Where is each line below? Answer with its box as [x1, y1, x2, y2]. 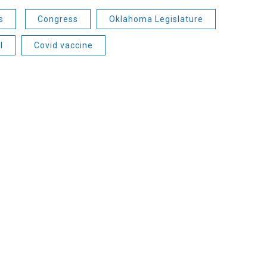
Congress [38, 14, 78, 24]
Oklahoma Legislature [109, 14, 203, 24]
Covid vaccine [34, 41, 93, 50]
